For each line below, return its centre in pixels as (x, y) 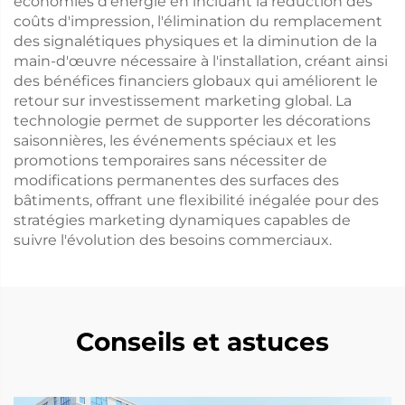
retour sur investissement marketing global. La (183, 101)
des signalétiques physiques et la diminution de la (195, 41)
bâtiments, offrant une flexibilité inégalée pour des (196, 200)
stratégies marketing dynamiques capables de (182, 220)
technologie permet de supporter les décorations (192, 121)
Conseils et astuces (202, 342)
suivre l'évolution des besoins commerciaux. (173, 240)
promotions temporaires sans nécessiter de (170, 160)
